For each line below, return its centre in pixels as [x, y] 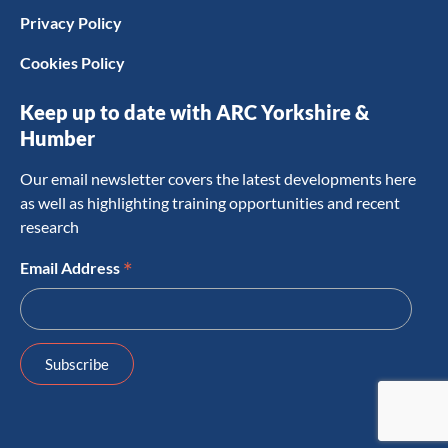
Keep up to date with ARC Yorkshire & [194, 111]
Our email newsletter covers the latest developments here [218, 178]
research [49, 226]
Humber [57, 137]
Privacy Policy [71, 22]
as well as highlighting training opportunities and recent [210, 202]
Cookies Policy [72, 62]
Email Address [71, 268]
